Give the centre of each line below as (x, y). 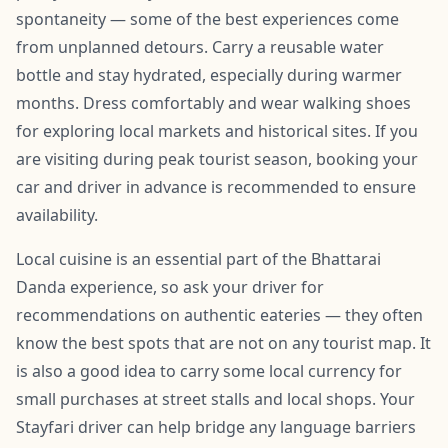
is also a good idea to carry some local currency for (209, 370)
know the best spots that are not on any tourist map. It (223, 342)
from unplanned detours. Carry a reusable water (200, 46)
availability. (57, 214)
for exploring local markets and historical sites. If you (217, 130)
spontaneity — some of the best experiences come (207, 18)
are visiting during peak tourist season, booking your (217, 158)
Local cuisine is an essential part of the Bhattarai (198, 258)
